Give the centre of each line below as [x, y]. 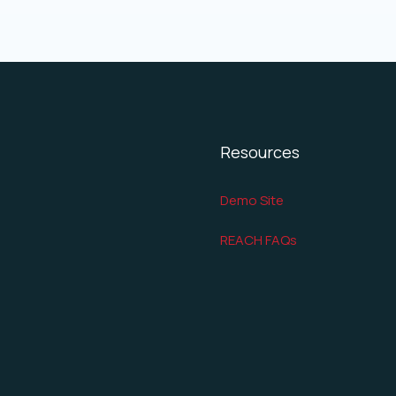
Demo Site [252, 200]
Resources [260, 152]
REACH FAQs [259, 240]
